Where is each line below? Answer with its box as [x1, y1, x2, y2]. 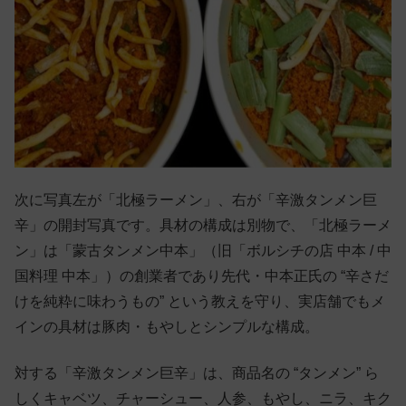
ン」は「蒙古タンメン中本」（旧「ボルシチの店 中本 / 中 [14, 243, 391, 259]
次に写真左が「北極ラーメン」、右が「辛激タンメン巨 [14, 192, 377, 208]
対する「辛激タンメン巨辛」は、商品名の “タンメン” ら [14, 364, 379, 381]
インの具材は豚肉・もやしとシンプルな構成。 [14, 319, 319, 335]
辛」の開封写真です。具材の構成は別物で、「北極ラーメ [14, 217, 391, 234]
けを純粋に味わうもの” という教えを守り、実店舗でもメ [14, 294, 385, 310]
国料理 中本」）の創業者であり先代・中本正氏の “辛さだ [14, 268, 389, 285]
